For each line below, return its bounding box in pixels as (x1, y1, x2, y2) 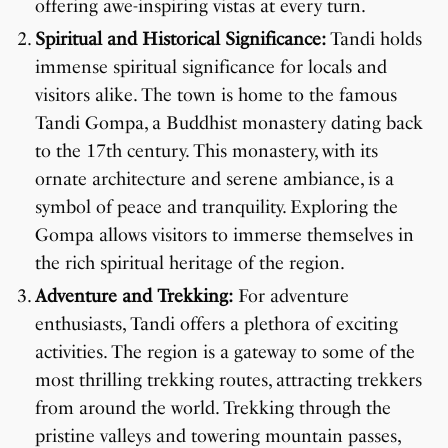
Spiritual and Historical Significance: (35, 28, 330, 51)
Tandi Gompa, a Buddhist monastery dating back (35, 112, 423, 135)
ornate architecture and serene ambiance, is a (35, 168, 394, 191)
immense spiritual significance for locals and (35, 56, 387, 79)
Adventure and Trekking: (35, 285, 233, 308)
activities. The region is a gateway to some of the (35, 341, 415, 364)
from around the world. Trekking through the (35, 397, 391, 420)
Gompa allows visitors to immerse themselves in (35, 224, 414, 247)
